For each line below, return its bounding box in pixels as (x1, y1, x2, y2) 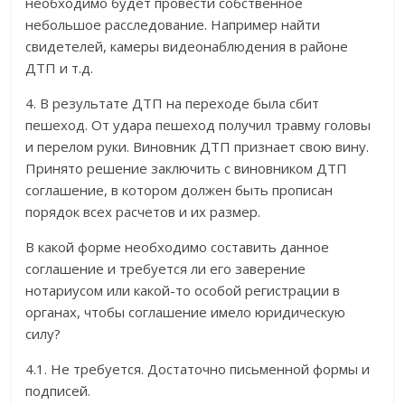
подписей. (25, 381, 91, 400)
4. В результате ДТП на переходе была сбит (25, 94, 320, 113)
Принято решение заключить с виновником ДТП (25, 159, 348, 178)
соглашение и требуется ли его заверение (25, 259, 306, 278)
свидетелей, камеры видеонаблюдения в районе (25, 37, 349, 56)
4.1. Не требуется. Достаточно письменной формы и (25, 360, 371, 379)
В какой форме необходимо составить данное (25, 238, 330, 257)
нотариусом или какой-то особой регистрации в (25, 281, 341, 300)
